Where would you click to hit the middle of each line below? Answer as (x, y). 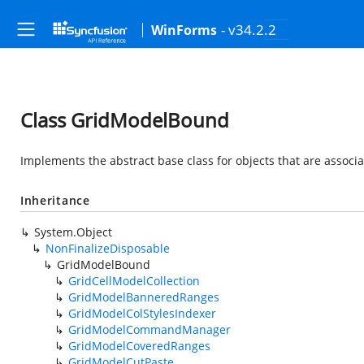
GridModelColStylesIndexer (142, 313)
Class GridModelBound (125, 120)
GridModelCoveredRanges (139, 346)
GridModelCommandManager (149, 329)
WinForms (184, 30)
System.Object (73, 232)
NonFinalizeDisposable (108, 248)
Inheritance (55, 200)
